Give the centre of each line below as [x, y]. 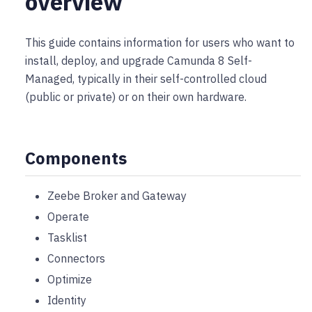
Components [76, 158]
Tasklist [67, 237]
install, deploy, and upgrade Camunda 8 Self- [139, 61]
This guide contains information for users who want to [160, 42]
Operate [68, 217]
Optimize [70, 279]
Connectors [76, 258]
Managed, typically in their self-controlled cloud [146, 79]
